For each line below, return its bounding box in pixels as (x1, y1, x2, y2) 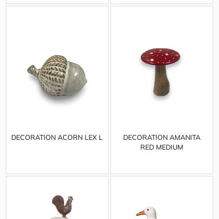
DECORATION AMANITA (123, 133, 200, 142)
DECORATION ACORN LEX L (11, 133, 103, 142)
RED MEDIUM (140, 143, 183, 152)
